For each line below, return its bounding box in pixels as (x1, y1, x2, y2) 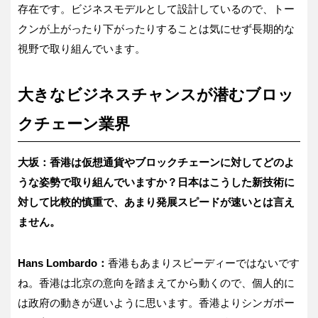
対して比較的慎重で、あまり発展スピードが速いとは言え (18, 195, 295, 208)
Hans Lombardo (18, 256, 97, 269)
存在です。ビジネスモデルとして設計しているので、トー (18, 2, 295, 15)
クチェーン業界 (18, 114, 130, 133)
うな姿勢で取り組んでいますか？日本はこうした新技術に (18, 175, 295, 188)
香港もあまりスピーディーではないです (108, 256, 300, 269)
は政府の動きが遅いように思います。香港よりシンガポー (18, 296, 295, 309)
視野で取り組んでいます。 (18, 42, 146, 55)
